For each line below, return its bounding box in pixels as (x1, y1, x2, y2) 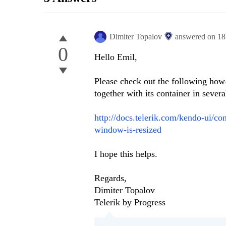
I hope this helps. (94, 149, 157, 159)
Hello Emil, (94, 52, 137, 63)
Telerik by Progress (94, 197, 165, 208)
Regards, (94, 173, 127, 184)
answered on (175, 32, 217, 41)
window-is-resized (94, 125, 161, 135)
